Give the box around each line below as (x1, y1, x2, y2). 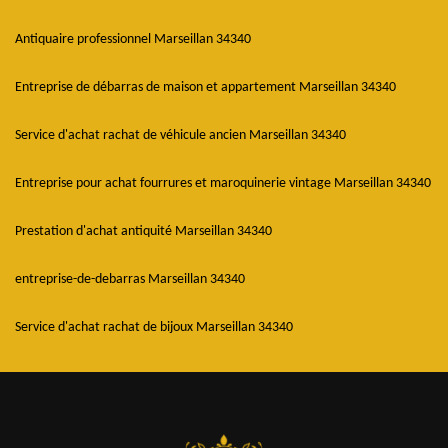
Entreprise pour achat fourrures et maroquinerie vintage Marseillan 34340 (15, 176, 431, 191)
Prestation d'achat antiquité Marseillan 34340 (15, 224, 272, 239)
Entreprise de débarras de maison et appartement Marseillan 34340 (15, 80, 396, 95)
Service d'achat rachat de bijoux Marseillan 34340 (15, 320, 293, 335)
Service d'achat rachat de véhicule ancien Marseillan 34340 (15, 128, 346, 143)
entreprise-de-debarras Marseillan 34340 (15, 272, 245, 287)
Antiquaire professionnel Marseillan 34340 (15, 32, 251, 47)
